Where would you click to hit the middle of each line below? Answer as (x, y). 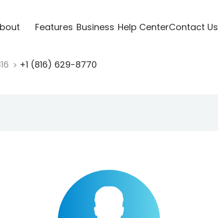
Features (54, 27)
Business (95, 27)
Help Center (143, 27)
